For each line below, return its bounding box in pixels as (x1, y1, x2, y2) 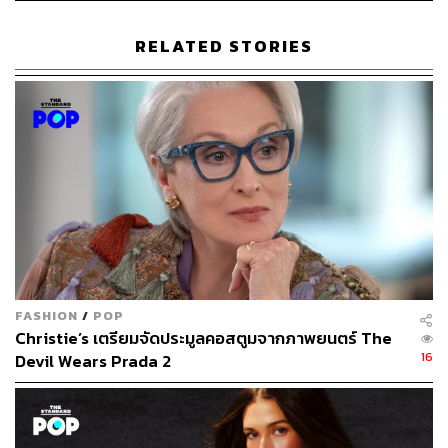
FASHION (15, 305, 78, 325)
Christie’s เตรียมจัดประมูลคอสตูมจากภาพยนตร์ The (15, 325, 392, 351)
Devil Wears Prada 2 (15, 348, 171, 374)
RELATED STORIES (135, 33, 313, 59)
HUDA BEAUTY (15, 413, 143, 441)
